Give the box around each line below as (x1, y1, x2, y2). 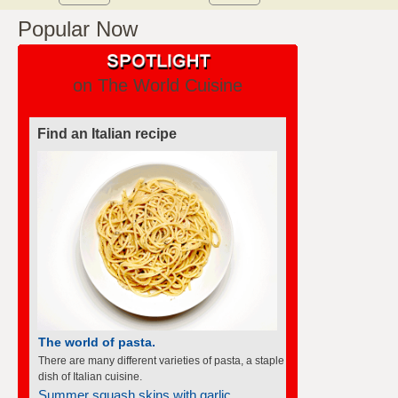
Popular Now (18, 16, 138, 41)
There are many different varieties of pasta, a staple (38, 354, 284, 367)
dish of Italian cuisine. (38, 370, 142, 383)
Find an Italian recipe (37, 125, 177, 141)
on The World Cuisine (73, 75, 243, 95)
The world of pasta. (38, 334, 155, 349)
